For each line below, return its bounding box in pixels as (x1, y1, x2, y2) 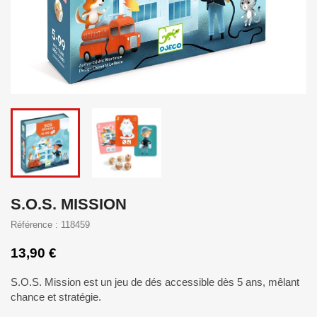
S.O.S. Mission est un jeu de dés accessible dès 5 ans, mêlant (11, 276, 299, 288)
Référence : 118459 (11, 219, 90, 230)
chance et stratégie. (11, 291, 101, 303)
